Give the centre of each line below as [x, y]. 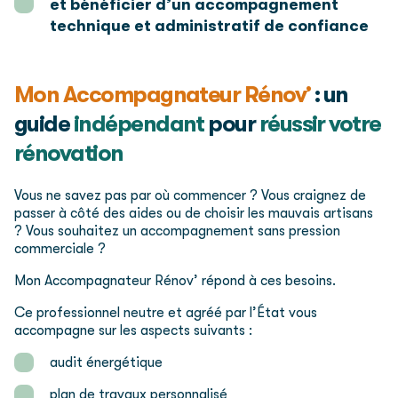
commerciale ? [60, 249]
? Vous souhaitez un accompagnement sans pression [177, 231]
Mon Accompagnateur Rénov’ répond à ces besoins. [175, 281]
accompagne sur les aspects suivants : [133, 331]
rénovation [69, 153]
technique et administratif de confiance [209, 25]
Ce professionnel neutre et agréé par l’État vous [166, 313]
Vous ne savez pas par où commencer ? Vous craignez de [190, 196]
